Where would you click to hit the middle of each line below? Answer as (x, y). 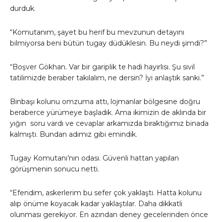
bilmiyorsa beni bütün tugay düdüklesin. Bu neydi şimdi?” (109, 43)
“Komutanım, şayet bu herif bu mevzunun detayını (97, 32)
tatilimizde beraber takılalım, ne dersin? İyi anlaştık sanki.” (107, 78)
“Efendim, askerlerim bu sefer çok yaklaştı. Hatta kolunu (106, 193)
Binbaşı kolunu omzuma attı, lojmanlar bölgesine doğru (105, 102)
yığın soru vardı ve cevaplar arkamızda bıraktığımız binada (109, 124)
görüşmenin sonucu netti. (55, 169)
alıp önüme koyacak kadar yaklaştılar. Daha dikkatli (96, 204)
